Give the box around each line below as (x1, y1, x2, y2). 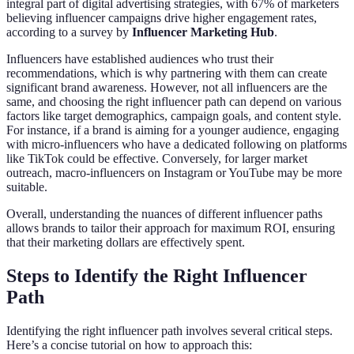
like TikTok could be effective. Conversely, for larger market (6, 152, 307, 166)
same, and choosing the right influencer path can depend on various (6, 95, 341, 109)
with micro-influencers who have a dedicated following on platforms (6, 137, 347, 152)
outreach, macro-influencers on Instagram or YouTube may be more (6, 166, 342, 180)
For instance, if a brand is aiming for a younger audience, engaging (6, 123, 339, 137)
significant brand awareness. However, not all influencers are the (6, 81, 327, 95)
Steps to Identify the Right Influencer (6, 265, 307, 287)
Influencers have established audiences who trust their (6, 52, 273, 66)
